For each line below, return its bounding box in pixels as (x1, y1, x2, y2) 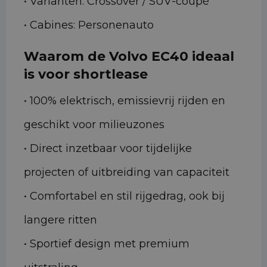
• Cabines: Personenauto (24, 18, 154, 32)
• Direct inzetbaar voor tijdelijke (24, 142, 192, 156)
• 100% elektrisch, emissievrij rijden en (24, 94, 225, 108)
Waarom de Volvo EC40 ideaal (24, 48, 234, 65)
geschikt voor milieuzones (24, 118, 164, 132)
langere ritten (24, 213, 97, 227)
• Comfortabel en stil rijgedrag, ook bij (24, 190, 225, 203)
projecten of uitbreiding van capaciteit (24, 166, 229, 179)
